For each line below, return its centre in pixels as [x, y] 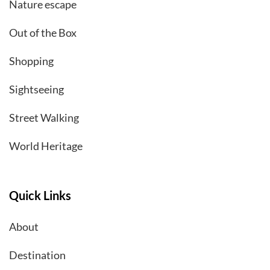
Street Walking [44, 117]
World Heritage [46, 146]
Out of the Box [43, 32]
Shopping [31, 61]
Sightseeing [36, 89]
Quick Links [40, 195]
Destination [37, 255]
